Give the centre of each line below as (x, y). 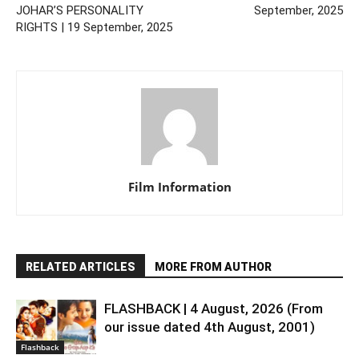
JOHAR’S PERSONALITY (80, 10)
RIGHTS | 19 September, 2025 (94, 27)
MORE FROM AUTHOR (213, 266)
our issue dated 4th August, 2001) (210, 327)
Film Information (179, 186)
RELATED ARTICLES (81, 266)
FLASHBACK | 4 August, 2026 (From (214, 308)
